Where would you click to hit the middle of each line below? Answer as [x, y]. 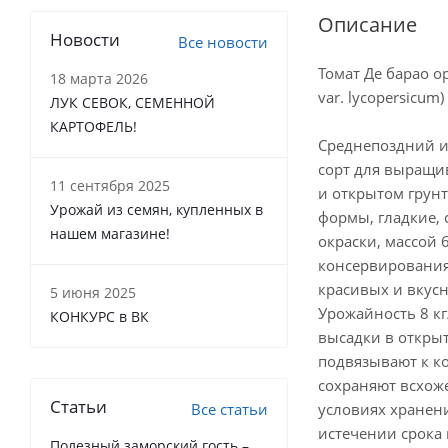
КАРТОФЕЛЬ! [93, 126]
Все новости [223, 42]
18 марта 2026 [99, 78]
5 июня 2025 [93, 292]
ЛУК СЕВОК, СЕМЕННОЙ [132, 102]
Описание [367, 24]
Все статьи [229, 409]
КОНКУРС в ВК [99, 316]
